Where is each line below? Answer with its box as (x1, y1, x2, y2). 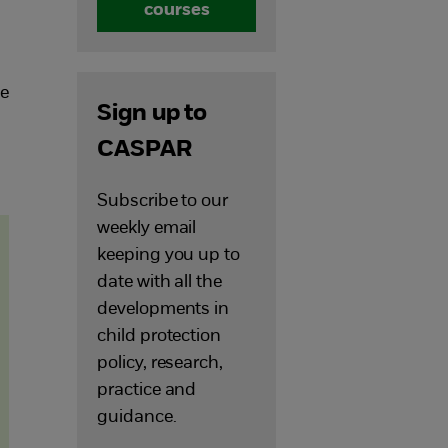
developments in (97, 300, 229, 319)
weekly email (97, 219, 197, 238)
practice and (97, 381, 197, 400)
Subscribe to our (97, 192, 228, 211)
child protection (97, 327, 221, 346)
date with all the (97, 273, 222, 292)
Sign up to (97, 102, 208, 126)
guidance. (97, 408, 177, 427)
